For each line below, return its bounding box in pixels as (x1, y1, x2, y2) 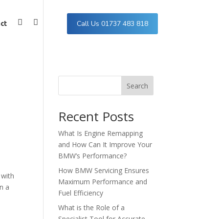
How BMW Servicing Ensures (58, 166, 150, 175)
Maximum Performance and (58, 177, 148, 186)
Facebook (17, 22, 50, 30)
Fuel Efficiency (58, 188, 104, 197)
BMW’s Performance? (58, 151, 127, 160)
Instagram (33, 22, 66, 30)
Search (126, 81, 148, 90)
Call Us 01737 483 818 (76, 19, 148, 28)
